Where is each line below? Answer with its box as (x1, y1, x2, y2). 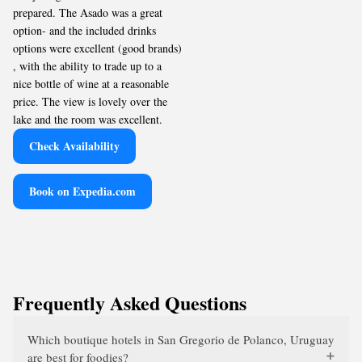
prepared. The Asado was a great (13, 5, 162, 20)
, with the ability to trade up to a (13, 58, 162, 74)
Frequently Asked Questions (13, 288, 246, 317)
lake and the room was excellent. (13, 112, 162, 127)
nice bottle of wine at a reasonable (13, 76, 169, 91)
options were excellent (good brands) (13, 40, 182, 56)
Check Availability (29, 137, 120, 154)
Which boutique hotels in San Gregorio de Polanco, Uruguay (27, 331, 335, 347)
